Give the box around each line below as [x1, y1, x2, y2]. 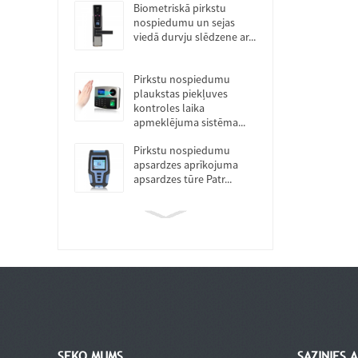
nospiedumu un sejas [133, 15, 235, 30]
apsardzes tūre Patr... [133, 172, 232, 186]
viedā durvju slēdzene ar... [133, 30, 256, 44]
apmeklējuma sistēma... [133, 115, 245, 129]
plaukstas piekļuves [133, 86, 228, 101]
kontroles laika [133, 101, 205, 115]
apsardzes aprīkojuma [133, 157, 238, 172]
